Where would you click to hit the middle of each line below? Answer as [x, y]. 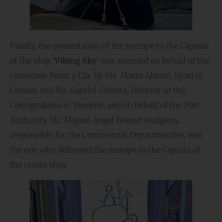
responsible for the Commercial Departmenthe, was [106, 135]
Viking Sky [76, 61]
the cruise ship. [39, 165]
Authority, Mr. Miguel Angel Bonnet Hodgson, [95, 120]
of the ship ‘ [32, 61]
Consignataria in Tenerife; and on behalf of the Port [105, 105]
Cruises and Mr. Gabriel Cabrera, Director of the [98, 90]
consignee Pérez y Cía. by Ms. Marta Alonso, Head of [106, 76]
